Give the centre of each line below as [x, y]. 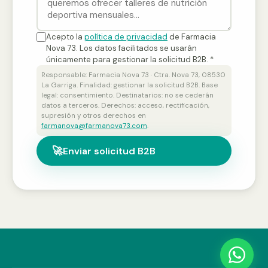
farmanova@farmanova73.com [94, 126]
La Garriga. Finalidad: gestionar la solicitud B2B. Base [130, 86]
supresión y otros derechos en [94, 116]
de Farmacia [192, 37]
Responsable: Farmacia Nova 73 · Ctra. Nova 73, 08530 [133, 75]
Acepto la [65, 37]
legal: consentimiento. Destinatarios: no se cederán [127, 96]
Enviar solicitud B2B [109, 151]
